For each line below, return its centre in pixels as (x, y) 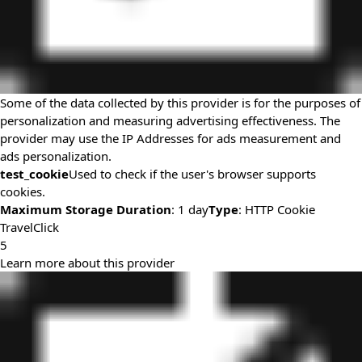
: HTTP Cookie (277, 209)
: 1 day (190, 209)
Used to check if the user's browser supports (192, 173)
